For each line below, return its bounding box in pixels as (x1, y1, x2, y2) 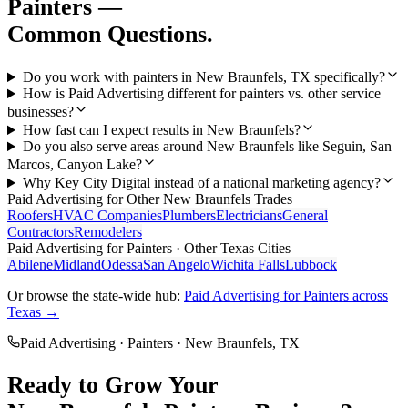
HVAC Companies (53, 208, 162, 224)
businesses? (7, 104, 74, 120)
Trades (250, 191, 292, 208)
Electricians (216, 208, 282, 224)
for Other (103, 191, 163, 208)
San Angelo (143, 257, 210, 273)
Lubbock (285, 257, 337, 273)
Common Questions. (7, 20, 213, 47)
